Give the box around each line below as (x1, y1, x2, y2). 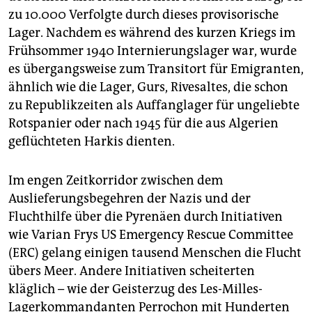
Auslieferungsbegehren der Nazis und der (8, 191, 251, 207)
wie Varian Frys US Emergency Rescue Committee (8, 227, 293, 243)
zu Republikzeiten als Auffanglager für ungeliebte (8, 97, 299, 114)
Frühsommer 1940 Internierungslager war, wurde (8, 43, 297, 59)
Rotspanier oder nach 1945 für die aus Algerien (8, 116, 279, 132)
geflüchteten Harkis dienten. (8, 134, 175, 150)
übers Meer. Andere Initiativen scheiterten (8, 263, 255, 279)
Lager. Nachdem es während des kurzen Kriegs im (8, 25, 295, 41)
